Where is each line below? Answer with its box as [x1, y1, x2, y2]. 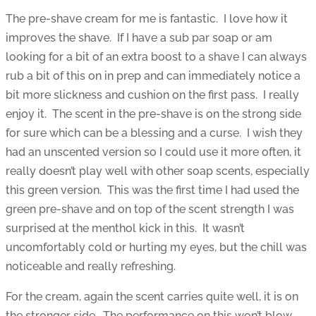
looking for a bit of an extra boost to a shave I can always [6, 50, 307, 64]
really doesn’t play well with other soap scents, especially [6, 164, 310, 178]
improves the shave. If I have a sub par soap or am [6, 31, 272, 45]
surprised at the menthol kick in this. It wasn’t [6, 221, 245, 236]
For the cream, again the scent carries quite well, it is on [6, 290, 298, 304]
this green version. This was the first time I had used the [6, 183, 299, 197]
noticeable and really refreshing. [6, 260, 176, 274]
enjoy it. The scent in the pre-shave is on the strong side [6, 107, 301, 121]
